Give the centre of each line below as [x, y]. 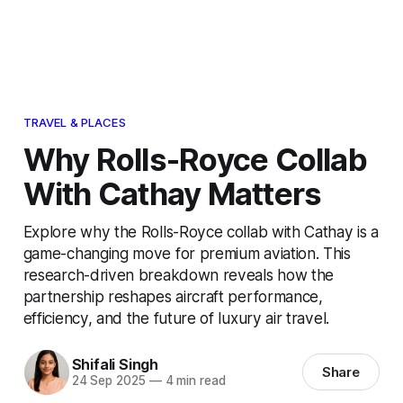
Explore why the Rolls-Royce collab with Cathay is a [201, 231]
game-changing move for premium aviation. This [187, 253]
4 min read [193, 381]
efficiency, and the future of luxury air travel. [176, 318]
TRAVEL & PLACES [74, 122]
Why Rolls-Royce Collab [195, 159]
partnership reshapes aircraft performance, [173, 296]
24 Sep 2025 [108, 381]
